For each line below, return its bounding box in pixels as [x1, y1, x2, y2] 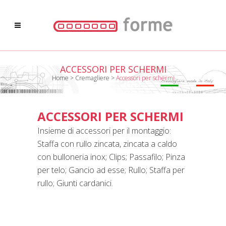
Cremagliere [75, 74, 109, 82]
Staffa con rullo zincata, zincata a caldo [37, 138, 177, 149]
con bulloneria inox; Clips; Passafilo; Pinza [37, 151, 185, 162]
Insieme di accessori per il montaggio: [37, 125, 171, 136]
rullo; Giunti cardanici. [37, 178, 113, 189]
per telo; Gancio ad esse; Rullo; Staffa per [37, 164, 185, 176]
